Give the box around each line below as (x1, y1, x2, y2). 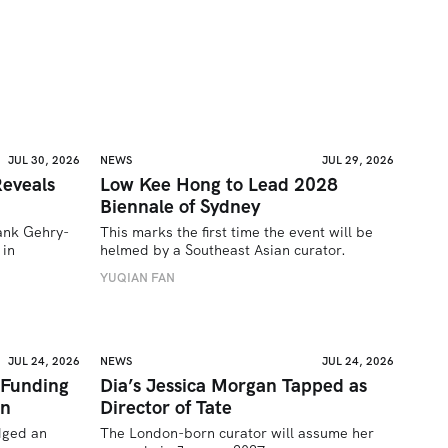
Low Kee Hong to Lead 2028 (100, 172, 339, 197)
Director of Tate (100, 394, 233, 420)
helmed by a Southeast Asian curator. (100, 241, 347, 259)
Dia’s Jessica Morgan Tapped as (100, 372, 368, 398)
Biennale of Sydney (100, 194, 261, 219)
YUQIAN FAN (100, 268, 176, 286)
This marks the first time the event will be (100, 223, 374, 241)
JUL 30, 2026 (8, 153, 81, 167)
